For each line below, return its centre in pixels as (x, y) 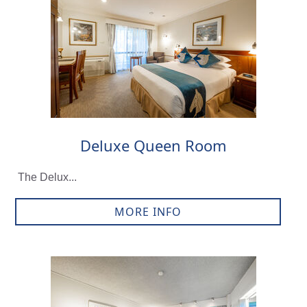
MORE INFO (148, 212)
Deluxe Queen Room (153, 146)
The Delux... (47, 177)
